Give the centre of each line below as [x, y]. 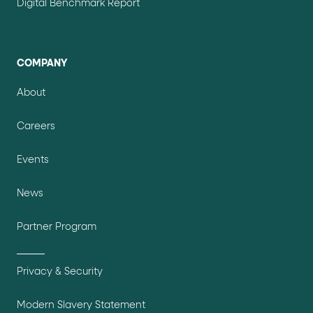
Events [33, 160]
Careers [36, 126]
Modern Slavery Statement [81, 305]
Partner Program [57, 227]
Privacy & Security [60, 271]
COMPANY [42, 63]
